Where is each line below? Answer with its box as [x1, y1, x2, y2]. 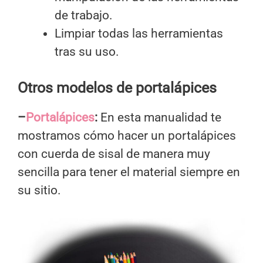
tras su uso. [55, 44, 119, 59]
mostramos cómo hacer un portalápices [18, 129, 236, 143]
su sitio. [18, 183, 61, 198]
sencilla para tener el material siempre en [18, 165, 240, 180]
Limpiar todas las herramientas [55, 26, 223, 41]
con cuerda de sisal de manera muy [18, 147, 210, 161]
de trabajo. [55, 8, 113, 22]
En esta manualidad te [97, 110, 221, 125]
